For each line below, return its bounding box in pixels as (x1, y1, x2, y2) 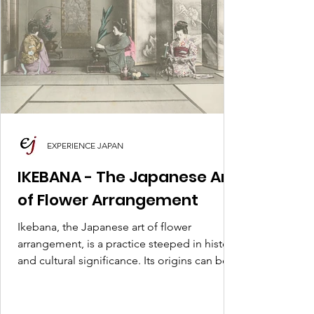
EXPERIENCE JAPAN (47, 139, 123, 151)
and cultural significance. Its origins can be (18, 254, 228, 267)
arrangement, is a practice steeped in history (18, 237, 238, 250)
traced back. (18, 271, 78, 284)
